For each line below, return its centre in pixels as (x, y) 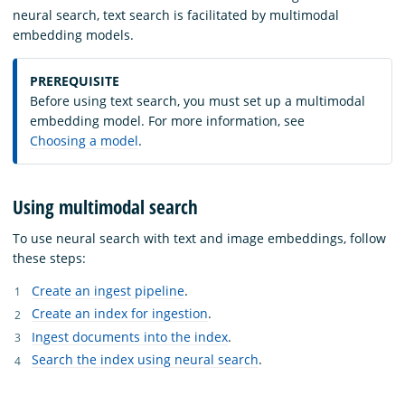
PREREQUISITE (75, 81)
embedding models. (73, 35)
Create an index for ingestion (120, 314)
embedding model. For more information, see (167, 121)
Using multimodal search (105, 207)
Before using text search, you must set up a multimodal (198, 101)
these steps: (49, 258)
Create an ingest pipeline (108, 290)
